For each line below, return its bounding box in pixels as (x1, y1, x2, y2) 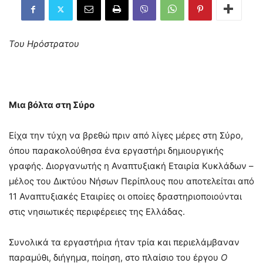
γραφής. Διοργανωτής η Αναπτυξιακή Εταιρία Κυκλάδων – (9, 160, 254, 172)
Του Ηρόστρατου (9, 38, 79, 50)
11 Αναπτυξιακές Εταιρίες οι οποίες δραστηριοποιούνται (9, 191, 242, 203)
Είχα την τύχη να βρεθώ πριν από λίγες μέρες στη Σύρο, (9, 130, 243, 141)
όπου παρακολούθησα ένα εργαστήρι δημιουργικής (9, 145, 224, 157)
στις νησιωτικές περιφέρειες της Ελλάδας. (9, 206, 185, 218)
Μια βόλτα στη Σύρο (9, 99, 95, 111)
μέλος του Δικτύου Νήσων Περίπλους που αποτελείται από (9, 176, 254, 187)
